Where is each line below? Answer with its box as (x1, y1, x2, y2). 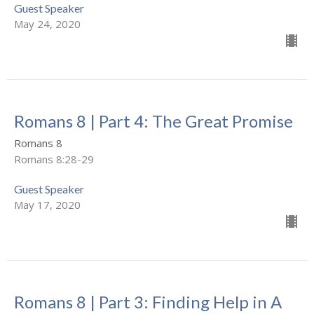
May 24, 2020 (14, 17, 81, 32)
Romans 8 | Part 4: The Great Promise (14, 111, 293, 132)
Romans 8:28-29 (14, 152, 94, 167)
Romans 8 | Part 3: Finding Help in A (14, 292, 282, 313)
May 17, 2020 (14, 198, 81, 212)
